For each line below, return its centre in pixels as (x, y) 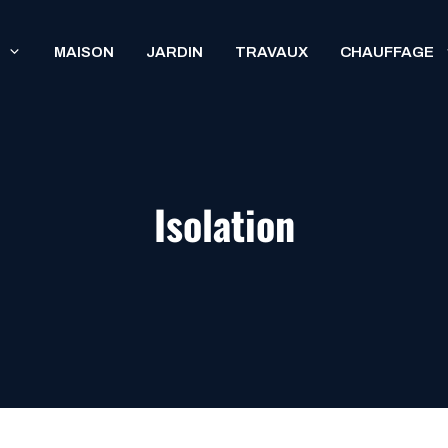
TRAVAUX (271, 52)
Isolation (224, 224)
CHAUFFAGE (387, 52)
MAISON (84, 52)
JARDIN (174, 52)
